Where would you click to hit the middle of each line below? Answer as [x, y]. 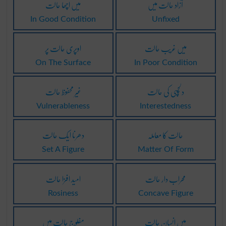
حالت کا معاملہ [166, 135]
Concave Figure [165, 193]
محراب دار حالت [166, 179]
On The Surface [63, 63]
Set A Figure [63, 150]
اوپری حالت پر [63, 48]
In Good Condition [63, 19]
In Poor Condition [165, 63]
